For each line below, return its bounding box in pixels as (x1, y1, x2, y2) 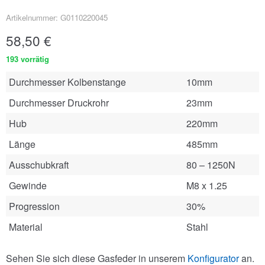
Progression (9, 199, 60, 213)
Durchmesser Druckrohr (9, 96, 109, 109)
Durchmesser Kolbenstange (9, 75, 126, 89)
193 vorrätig (6, 53, 49, 64)
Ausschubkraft (9, 158, 69, 172)
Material (9, 220, 43, 234)
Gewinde (9, 179, 47, 192)
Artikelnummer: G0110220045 (6, 12, 108, 23)
